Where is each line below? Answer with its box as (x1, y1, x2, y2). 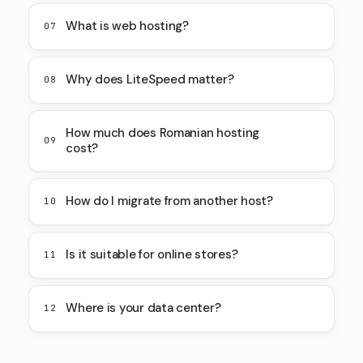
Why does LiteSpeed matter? (66, 71, 234, 88)
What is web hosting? (66, 18, 189, 35)
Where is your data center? (66, 300, 221, 317)
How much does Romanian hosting (66, 124, 260, 141)
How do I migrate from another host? (66, 193, 273, 210)
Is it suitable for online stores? (66, 246, 238, 263)
